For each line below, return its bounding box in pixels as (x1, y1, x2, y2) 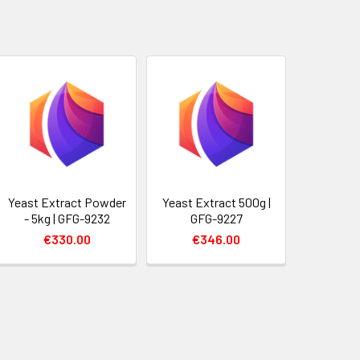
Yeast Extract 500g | (162, 194, 271, 210)
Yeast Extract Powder (7, 194, 126, 210)
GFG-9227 (190, 211, 243, 226)
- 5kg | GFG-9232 (23, 211, 110, 226)
